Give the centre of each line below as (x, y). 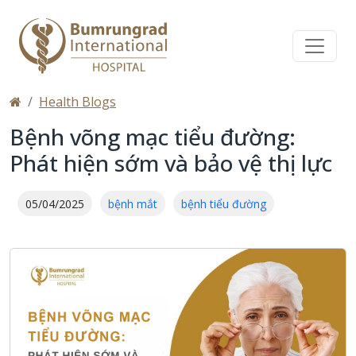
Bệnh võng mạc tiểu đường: (153, 137)
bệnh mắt (133, 203)
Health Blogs (77, 102)
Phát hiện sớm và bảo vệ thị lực (171, 163)
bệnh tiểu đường (224, 203)
